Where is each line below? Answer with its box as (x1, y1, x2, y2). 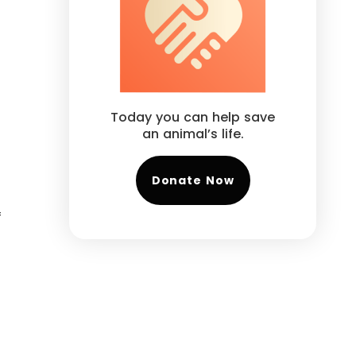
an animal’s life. (141, 124, 244, 143)
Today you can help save (110, 107, 276, 126)
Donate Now (151, 172, 234, 189)
